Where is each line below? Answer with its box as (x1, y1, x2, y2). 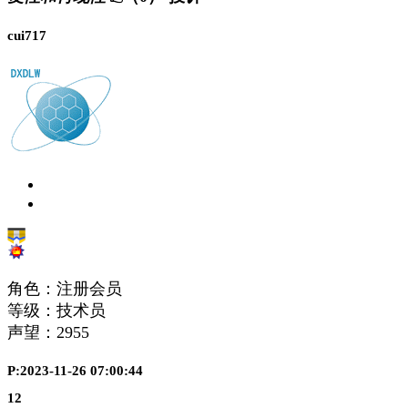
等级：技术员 (7, 301, 106, 320)
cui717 (7, 27, 46, 43)
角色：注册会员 (7, 279, 122, 298)
